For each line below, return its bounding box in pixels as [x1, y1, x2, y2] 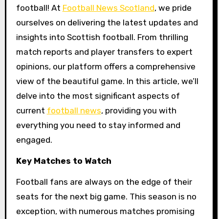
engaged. [16, 135, 52, 145]
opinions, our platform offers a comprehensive [16, 62, 196, 71]
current [16, 106, 47, 115]
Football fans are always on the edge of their [16, 176, 192, 187]
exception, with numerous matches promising [16, 206, 195, 216]
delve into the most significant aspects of [16, 91, 180, 101]
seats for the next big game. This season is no [16, 191, 197, 201]
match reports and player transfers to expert [16, 47, 193, 57]
